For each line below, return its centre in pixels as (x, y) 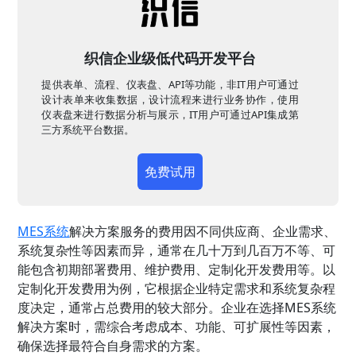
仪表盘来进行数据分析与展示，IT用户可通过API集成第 (170, 115)
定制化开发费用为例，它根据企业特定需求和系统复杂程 (177, 289)
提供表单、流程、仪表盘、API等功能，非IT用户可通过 (170, 85)
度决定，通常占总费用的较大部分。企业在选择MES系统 (177, 308)
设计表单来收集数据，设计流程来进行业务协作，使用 (170, 100)
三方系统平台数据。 (88, 130)
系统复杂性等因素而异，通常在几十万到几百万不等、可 (177, 251)
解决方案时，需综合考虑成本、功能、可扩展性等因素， (177, 327)
